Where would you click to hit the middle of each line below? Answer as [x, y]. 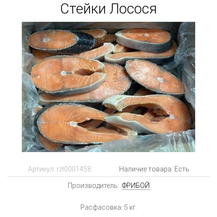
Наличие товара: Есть [154, 169]
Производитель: [94, 185]
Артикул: [42, 169]
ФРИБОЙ [136, 185]
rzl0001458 [74, 169]
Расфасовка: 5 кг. [108, 207]
